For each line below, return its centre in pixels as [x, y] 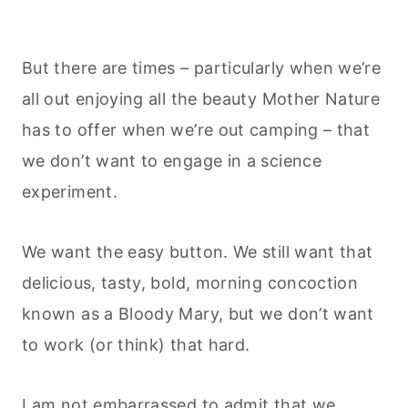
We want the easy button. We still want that [198, 251]
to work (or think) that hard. [136, 344]
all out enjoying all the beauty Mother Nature [201, 98]
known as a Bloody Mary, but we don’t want [198, 313]
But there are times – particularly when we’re [202, 67]
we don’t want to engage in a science [172, 160]
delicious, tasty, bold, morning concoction [190, 282]
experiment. [70, 191]
